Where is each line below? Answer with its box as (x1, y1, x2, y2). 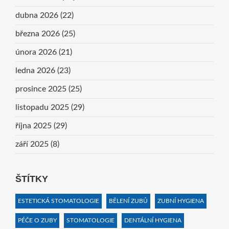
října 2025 (15, 122, 54, 130)
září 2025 (15, 140, 51, 149)
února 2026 (15, 48, 59, 57)
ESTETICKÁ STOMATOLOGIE (17, 198, 99, 204)
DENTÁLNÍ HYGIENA (124, 217, 181, 224)
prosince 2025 (15, 85, 68, 94)
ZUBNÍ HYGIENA (157, 198, 204, 204)
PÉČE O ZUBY (17, 217, 57, 224)
